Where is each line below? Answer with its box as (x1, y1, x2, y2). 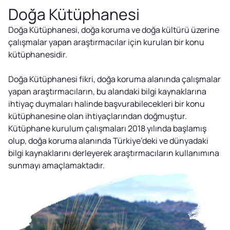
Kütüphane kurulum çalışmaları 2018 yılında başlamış (8, 122, 206, 134)
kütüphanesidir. (8, 48, 67, 60)
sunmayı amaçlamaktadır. (8, 159, 105, 171)
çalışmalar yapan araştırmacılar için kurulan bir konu (8, 36, 204, 48)
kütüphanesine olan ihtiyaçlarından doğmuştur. (8, 110, 187, 122)
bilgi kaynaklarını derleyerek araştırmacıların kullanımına (8, 147, 219, 159)
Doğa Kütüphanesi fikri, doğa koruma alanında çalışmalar (8, 73, 221, 85)
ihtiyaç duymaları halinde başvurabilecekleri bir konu (8, 98, 205, 109)
